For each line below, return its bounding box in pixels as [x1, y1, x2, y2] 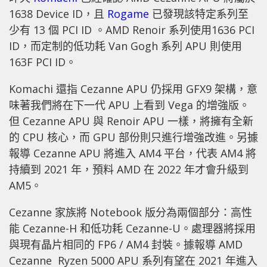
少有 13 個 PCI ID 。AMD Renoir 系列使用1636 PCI [9, 22, 254, 37]
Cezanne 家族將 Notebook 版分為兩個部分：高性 [9, 204, 252, 219]
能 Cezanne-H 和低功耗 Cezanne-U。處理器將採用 [9, 221, 256, 235]
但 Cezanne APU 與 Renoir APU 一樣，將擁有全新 [9, 113, 253, 128]
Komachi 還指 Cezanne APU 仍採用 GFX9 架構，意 [9, 81, 257, 96]
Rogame [107, 6, 149, 21]
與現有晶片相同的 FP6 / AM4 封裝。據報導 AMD [9, 237, 243, 252]
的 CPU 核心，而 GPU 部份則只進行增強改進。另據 [9, 129, 258, 144]
